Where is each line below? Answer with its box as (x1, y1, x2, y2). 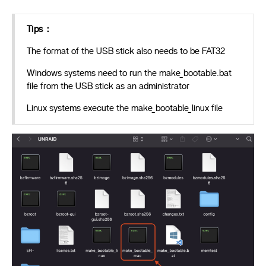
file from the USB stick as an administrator (27, 81, 189, 91)
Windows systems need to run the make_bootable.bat (27, 68, 232, 78)
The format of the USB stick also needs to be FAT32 (27, 46, 225, 56)
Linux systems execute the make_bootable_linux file (27, 103, 223, 113)
